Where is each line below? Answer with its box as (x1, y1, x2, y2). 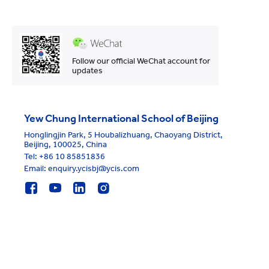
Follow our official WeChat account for (71, 55, 210, 66)
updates (71, 65, 103, 76)
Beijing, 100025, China (24, 139, 107, 150)
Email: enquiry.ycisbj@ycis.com (24, 163, 139, 174)
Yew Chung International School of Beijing (24, 111, 219, 125)
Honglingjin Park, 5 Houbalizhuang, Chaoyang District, (24, 129, 223, 140)
